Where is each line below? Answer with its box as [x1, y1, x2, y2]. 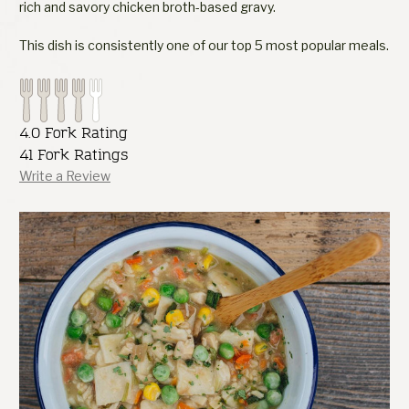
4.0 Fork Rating [19, 122, 128, 142]
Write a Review [19, 167, 110, 184]
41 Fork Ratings [19, 144, 128, 164]
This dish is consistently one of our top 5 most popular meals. [19, 37, 389, 53]
